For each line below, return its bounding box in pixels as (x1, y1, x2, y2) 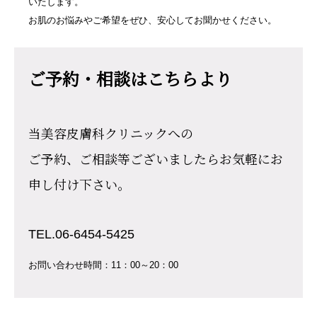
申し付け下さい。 (28, 175, 130, 194)
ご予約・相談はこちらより (28, 66, 232, 91)
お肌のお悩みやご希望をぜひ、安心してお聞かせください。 (28, 15, 277, 26)
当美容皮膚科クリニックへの (28, 124, 193, 143)
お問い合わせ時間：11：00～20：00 (28, 260, 178, 271)
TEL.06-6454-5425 (28, 227, 134, 242)
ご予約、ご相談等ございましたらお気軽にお (28, 149, 283, 168)
